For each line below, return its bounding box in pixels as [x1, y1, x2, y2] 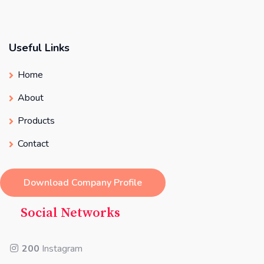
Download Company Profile [24, 176, 142, 189]
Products [18, 114, 55, 127]
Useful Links [9, 41, 70, 55]
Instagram [39, 242, 82, 255]
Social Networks [21, 205, 120, 221]
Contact [18, 137, 49, 150]
